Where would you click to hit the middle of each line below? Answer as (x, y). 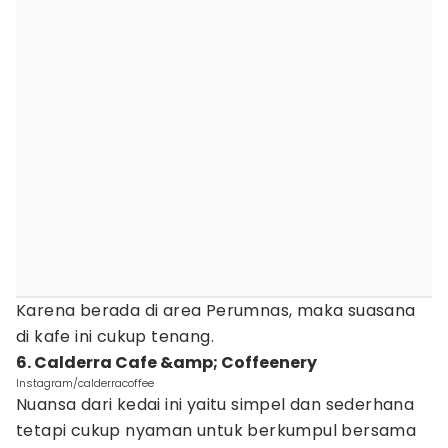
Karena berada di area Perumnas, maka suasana (216, 310)
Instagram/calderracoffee (85, 383)
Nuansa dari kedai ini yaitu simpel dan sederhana (215, 404)
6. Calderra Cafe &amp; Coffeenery (166, 362)
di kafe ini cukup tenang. (117, 336)
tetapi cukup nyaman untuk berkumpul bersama (216, 430)
